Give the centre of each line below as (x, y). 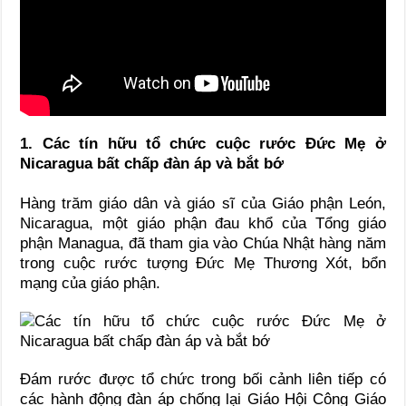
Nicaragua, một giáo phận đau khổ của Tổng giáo (203, 223)
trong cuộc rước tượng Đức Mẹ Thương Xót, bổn (203, 263)
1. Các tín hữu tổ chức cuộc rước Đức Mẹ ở (203, 143)
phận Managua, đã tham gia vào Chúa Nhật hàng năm (203, 243)
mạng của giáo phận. (91, 283)
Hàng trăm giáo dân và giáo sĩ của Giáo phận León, (203, 203)
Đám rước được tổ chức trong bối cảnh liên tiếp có (203, 379)
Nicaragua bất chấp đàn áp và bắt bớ (152, 163)
